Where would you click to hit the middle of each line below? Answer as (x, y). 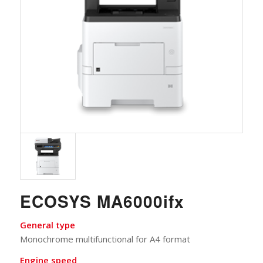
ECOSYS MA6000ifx (102, 201)
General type (47, 225)
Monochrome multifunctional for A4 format (105, 239)
